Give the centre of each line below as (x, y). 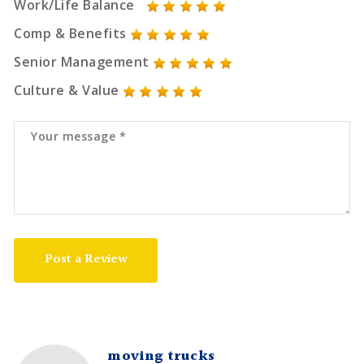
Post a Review (86, 260)
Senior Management (82, 62)
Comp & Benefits (70, 34)
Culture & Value (67, 91)
